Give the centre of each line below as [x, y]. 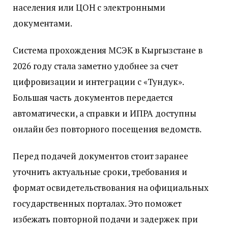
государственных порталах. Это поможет [97, 204]
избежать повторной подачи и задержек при [105, 219]
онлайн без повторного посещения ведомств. [107, 129]
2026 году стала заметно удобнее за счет [95, 66]
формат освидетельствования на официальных [111, 188]
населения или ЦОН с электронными [89, 7]
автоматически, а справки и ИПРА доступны [105, 113]
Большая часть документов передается [93, 98]
